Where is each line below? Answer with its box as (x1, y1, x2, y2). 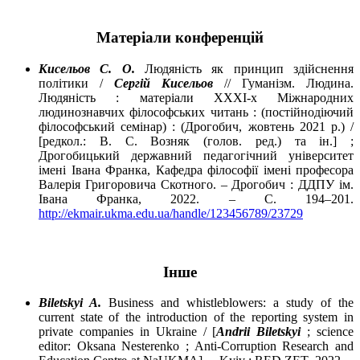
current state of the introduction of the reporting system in (39, 310, 354, 325)
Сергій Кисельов (114, 76, 213, 90)
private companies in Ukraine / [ (39, 325, 217, 339)
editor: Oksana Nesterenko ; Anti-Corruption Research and (39, 339, 354, 354)
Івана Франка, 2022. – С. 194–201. (39, 191, 354, 206)
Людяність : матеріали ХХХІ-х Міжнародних (39, 90, 354, 104)
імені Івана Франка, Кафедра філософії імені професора (39, 162, 354, 177)
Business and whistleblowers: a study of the (101, 296, 354, 310)
